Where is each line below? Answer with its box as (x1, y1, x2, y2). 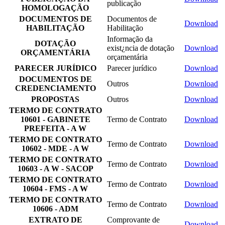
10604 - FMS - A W (23, 184, 88, 193)
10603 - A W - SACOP (17, 164, 93, 173)
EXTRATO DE (28, 215, 82, 224)
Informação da (107, 34, 153, 43)
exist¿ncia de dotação (107, 43, 174, 52)
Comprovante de (107, 215, 160, 224)
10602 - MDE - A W (22, 144, 89, 153)
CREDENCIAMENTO (15, 83, 96, 92)
